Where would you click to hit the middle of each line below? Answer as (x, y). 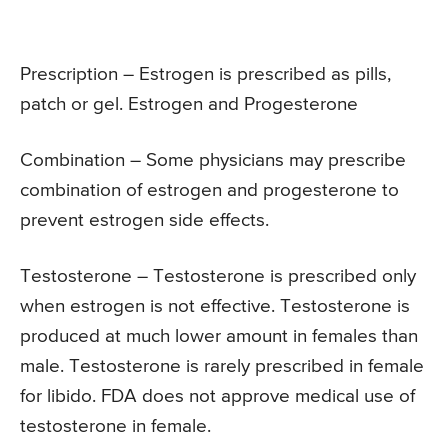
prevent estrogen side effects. (144, 220)
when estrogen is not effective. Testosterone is (215, 306)
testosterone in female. (115, 426)
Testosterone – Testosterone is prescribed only (218, 276)
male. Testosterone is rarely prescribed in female (222, 366)
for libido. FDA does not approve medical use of (217, 396)
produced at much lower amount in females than (219, 336)
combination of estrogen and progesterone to (209, 190)
